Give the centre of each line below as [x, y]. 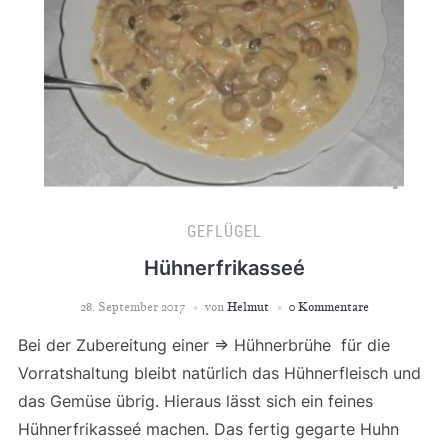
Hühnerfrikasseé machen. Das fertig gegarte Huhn [208, 428]
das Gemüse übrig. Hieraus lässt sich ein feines [195, 400]
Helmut [247, 306]
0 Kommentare [328, 306]
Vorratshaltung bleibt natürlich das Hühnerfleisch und [219, 372]
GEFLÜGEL [224, 231]
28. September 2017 [132, 306]
